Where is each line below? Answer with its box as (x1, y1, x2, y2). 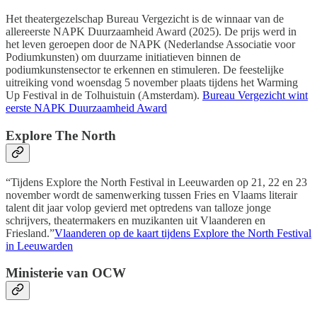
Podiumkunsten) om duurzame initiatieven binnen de (6, 51, 241, 64)
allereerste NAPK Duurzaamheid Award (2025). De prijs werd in (6, 25, 296, 38)
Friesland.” (6, 226, 54, 239)
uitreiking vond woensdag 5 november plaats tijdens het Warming (6, 76, 298, 89)
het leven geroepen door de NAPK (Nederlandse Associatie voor (6, 38, 295, 51)
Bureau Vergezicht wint (202, 89, 308, 102)
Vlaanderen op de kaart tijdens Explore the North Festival (54, 226, 311, 239)
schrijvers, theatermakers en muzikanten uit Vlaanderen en (6, 214, 265, 226)
